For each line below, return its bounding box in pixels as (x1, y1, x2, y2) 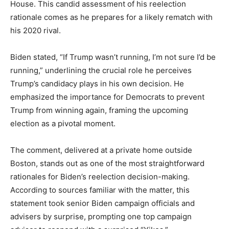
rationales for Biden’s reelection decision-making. (10, 172, 190, 182)
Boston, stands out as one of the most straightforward (10, 158, 204, 169)
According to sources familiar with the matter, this (10, 185, 190, 195)
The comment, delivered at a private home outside (10, 145, 192, 155)
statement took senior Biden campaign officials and (10, 198, 195, 209)
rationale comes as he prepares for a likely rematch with (10, 12, 213, 22)
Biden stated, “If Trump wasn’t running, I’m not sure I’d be (10, 52, 216, 62)
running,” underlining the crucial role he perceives (10, 65, 192, 76)
